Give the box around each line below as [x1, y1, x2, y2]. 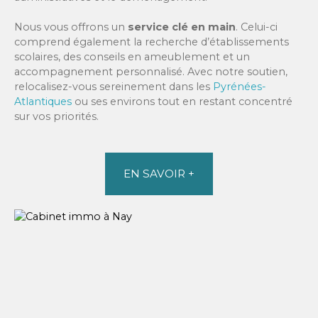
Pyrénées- [213, 79, 266, 93]
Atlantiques [14, 94, 72, 108]
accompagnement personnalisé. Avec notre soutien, [14, 65, 287, 78]
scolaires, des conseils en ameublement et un [14, 50, 250, 63]
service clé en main [128, 20, 236, 33]
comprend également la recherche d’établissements [14, 35, 289, 48]
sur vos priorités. [14, 109, 102, 123]
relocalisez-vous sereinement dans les [14, 79, 213, 93]
